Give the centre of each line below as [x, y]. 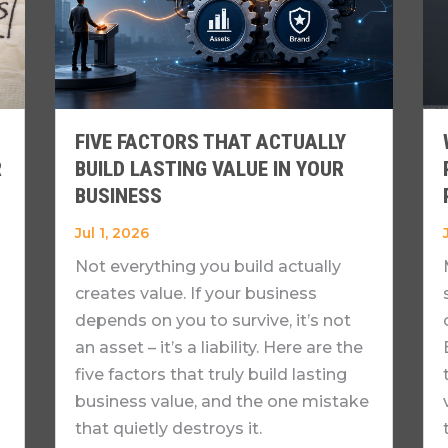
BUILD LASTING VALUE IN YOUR [209, 169]
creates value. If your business [195, 294]
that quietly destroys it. [168, 429]
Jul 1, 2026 [111, 233]
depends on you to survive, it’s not [212, 321]
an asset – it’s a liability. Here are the [218, 348]
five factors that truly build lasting [210, 375]
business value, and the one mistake [221, 402]
